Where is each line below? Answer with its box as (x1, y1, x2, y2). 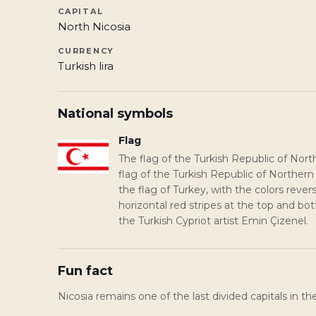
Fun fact (58, 263, 113, 279)
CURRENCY (58, 46, 115, 56)
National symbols (58, 106, 173, 121)
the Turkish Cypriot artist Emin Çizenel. (119, 214, 308, 227)
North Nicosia (58, 20, 130, 33)
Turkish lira (58, 59, 114, 73)
